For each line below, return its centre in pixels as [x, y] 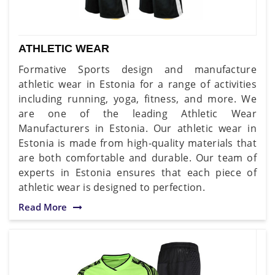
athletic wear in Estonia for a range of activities [137, 84]
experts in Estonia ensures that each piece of [137, 172]
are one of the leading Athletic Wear [137, 113]
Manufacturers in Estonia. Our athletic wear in [137, 128]
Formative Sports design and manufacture [137, 69]
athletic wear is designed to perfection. [112, 187]
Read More [43, 207]
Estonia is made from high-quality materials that [137, 143]
